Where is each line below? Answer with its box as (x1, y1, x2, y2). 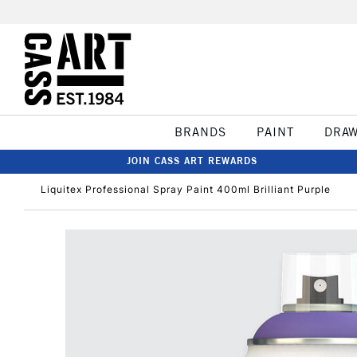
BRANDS (174, 124, 226, 139)
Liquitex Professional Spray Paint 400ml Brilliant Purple (41, 183, 331, 195)
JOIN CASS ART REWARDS (127, 155, 257, 167)
